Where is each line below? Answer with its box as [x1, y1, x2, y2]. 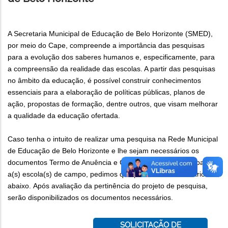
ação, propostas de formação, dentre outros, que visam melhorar [8, 99, 218, 108]
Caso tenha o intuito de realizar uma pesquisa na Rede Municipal [8, 134, 218, 143]
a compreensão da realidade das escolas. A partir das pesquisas [8, 64, 215, 73]
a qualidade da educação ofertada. [8, 111, 120, 120]
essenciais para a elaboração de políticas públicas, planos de [8, 88, 205, 96]
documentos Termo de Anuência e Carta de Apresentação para [8, 158, 211, 166]
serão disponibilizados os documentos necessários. [8, 193, 173, 202]
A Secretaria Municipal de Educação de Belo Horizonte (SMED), [8, 29, 213, 38]
